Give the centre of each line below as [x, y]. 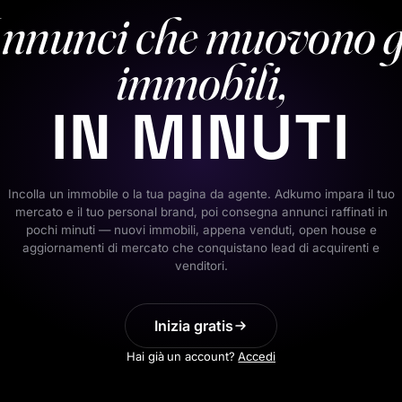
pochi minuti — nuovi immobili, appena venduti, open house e [201, 230]
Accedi [257, 357]
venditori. [201, 266]
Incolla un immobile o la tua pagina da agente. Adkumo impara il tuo [201, 194]
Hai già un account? [180, 357]
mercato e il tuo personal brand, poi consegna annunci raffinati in [201, 212]
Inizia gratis [194, 326]
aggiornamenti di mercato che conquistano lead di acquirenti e [201, 248]
